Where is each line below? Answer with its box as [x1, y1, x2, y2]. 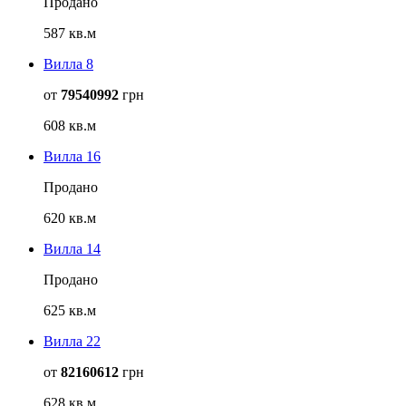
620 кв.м [43, 210, 96, 227]
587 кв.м [43, 25, 96, 42]
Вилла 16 [43, 149, 101, 165]
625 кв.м [43, 303, 96, 319]
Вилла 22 [43, 333, 101, 350]
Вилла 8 [43, 56, 93, 72]
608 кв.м [43, 118, 96, 134]
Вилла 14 [43, 241, 101, 257]
